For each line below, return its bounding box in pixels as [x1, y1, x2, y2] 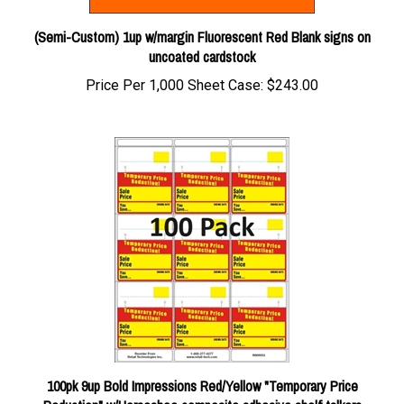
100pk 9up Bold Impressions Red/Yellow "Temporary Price [46, 355, 358, 375]
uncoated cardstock [149, 26, 255, 46]
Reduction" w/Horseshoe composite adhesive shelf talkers [42, 375, 362, 395]
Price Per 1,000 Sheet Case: [86, 56, 263, 73]
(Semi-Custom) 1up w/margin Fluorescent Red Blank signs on [33, 6, 371, 26]
